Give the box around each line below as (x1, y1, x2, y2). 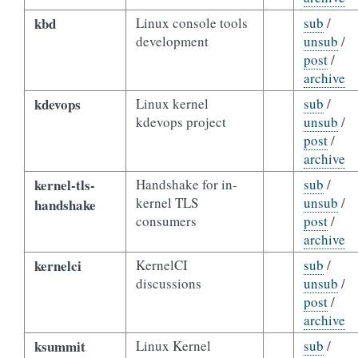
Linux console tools (135, 14, 248, 32)
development (135, 32, 209, 50)
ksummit (34, 336, 86, 356)
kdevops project (135, 113, 226, 131)
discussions (135, 274, 201, 292)
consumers (135, 212, 197, 230)
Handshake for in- (135, 175, 237, 193)
